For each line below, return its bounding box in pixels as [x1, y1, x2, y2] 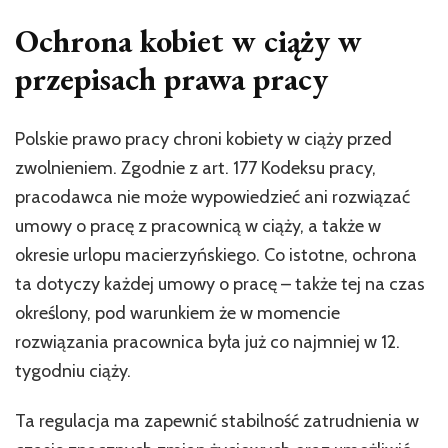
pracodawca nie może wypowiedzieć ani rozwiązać [15, 185, 410, 208]
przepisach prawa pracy [15, 58, 328, 101]
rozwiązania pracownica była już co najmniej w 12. [15, 330, 400, 353]
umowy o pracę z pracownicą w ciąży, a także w [15, 214, 381, 237]
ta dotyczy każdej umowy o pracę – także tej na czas [15, 272, 425, 295]
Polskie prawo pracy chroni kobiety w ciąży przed [15, 127, 392, 150]
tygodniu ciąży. [15, 359, 131, 382]
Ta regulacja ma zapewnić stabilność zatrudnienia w [15, 409, 419, 432]
